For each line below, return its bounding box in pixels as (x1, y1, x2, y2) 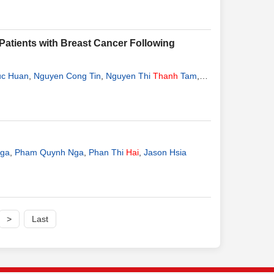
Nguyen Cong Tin (34, 71, 101, 81)
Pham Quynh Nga (15, 147, 84, 157)
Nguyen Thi (106, 71, 153, 81)
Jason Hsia (144, 147, 187, 157)
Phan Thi (89, 147, 126, 157)
